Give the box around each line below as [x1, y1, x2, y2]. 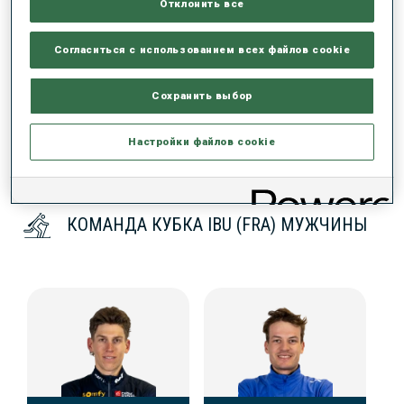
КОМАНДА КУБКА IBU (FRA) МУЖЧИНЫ [67, 214, 367, 236]
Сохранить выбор [151, 88, 252, 102]
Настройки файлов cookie [128, 134, 276, 148]
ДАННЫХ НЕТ [14, 45, 113, 63]
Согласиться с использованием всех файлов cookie [53, 42, 351, 56]
